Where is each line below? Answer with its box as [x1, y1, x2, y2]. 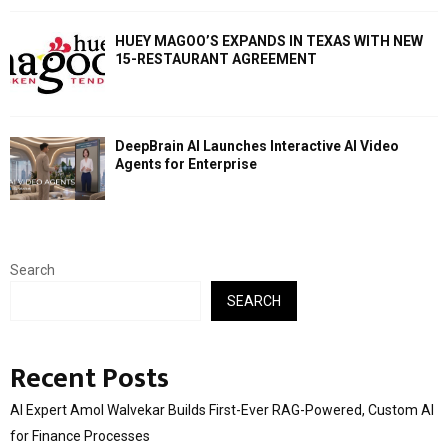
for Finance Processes [10, 428, 150, 445]
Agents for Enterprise [115, 155, 257, 172]
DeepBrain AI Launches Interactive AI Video [115, 137, 399, 154]
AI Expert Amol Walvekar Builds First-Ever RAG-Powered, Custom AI [10, 402, 434, 419]
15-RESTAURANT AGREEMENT [115, 51, 317, 68]
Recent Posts [10, 355, 169, 403]
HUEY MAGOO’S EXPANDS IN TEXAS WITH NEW [115, 33, 423, 50]
